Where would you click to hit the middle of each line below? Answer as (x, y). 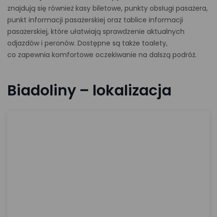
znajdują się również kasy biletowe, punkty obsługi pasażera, (108, 8)
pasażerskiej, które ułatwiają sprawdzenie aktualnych (96, 31)
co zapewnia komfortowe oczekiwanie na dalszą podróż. (102, 55)
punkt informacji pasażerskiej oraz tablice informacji (95, 20)
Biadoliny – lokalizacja (89, 91)
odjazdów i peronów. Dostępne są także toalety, (87, 43)
